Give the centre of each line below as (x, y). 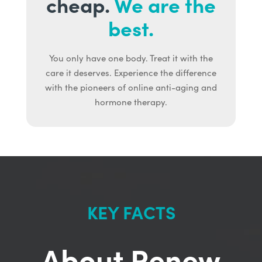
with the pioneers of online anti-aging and (131, 87)
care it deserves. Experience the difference (131, 73)
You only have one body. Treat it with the (131, 58)
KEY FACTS (131, 212)
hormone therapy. (131, 102)
